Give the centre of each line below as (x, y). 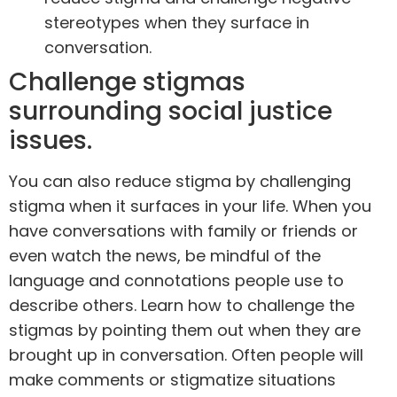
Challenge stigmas (127, 82)
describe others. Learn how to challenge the (182, 305)
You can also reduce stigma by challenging (180, 181)
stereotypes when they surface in (177, 22)
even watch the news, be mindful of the (165, 255)
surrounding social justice (171, 111)
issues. (51, 140)
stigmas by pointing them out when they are (185, 330)
